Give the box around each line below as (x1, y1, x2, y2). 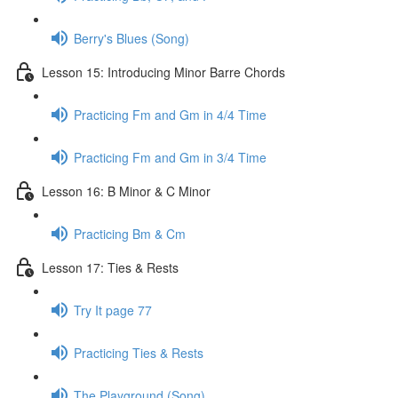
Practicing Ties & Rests (74, 343, 203, 362)
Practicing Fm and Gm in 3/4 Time (74, 147, 267, 166)
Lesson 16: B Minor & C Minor (42, 181, 211, 200)
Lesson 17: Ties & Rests (42, 258, 179, 276)
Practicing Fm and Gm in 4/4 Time (74, 105, 267, 123)
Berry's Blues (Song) (74, 28, 189, 47)
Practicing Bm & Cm (74, 224, 186, 243)
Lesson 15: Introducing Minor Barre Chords (42, 62, 285, 81)
